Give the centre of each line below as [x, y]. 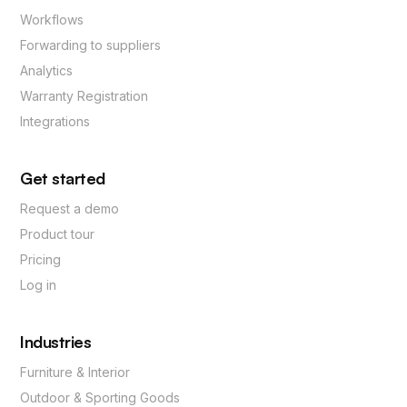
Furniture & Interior [75, 372]
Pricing [41, 260]
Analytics [47, 71]
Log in [39, 285]
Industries [56, 342]
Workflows [52, 20]
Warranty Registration [84, 96]
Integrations [55, 122]
